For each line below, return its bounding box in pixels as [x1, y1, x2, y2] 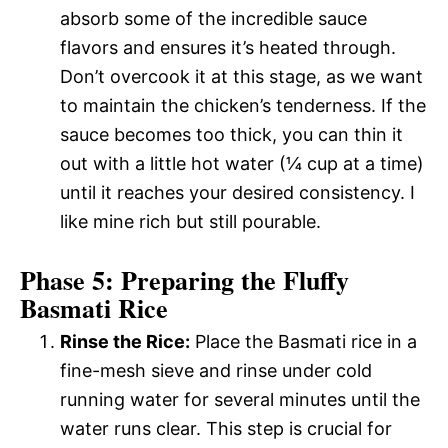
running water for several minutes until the [60, 388, 420, 410]
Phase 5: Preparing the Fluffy [20, 260, 349, 299]
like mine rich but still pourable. [60, 210, 321, 232]
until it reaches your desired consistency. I [60, 181, 415, 203]
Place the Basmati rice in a [190, 330, 417, 352]
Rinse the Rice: [60, 330, 190, 352]
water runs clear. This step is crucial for [60, 417, 392, 439]
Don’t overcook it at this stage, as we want [60, 65, 423, 87]
